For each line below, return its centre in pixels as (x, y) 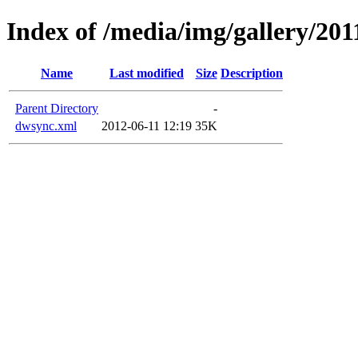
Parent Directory (57, 108)
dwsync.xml (46, 125)
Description (252, 73)
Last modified (147, 73)
